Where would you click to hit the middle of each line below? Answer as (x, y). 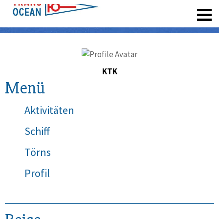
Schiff (37, 131)
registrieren (144, 10)
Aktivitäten (49, 110)
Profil (37, 173)
